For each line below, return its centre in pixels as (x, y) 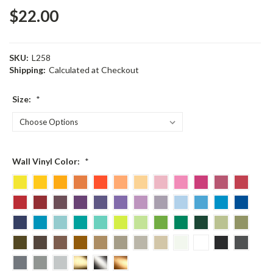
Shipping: (27, 70)
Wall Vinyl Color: (47, 161)
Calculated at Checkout (94, 70)
